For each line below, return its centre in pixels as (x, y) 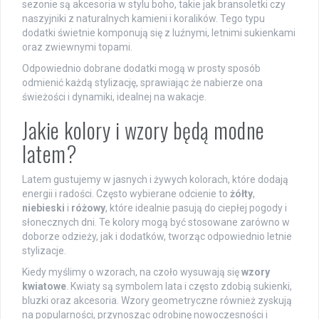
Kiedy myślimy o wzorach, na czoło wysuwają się (132, 272)
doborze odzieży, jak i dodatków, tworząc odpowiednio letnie (157, 237)
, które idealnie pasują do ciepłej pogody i (196, 208)
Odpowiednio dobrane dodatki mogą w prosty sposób (141, 69)
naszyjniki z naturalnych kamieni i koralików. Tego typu (143, 19)
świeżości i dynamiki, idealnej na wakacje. (114, 97)
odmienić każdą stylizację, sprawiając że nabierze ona (142, 83)
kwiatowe (44, 287)
